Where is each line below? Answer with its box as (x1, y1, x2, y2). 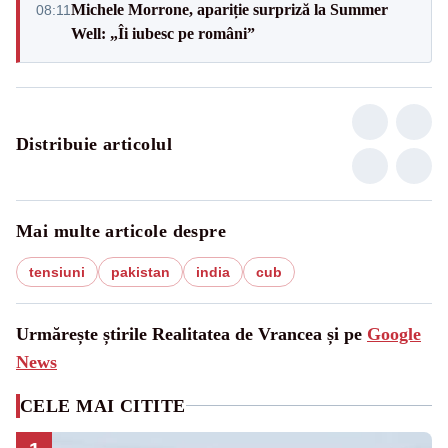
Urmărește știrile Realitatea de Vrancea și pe (16, 323, 367, 344)
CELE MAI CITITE (20, 395, 186, 416)
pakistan (111, 263, 170, 280)
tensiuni (29, 263, 85, 280)
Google (367, 323, 421, 344)
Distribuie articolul (16, 133, 172, 154)
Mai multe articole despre (16, 220, 227, 241)
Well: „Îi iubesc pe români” (71, 24, 255, 42)
